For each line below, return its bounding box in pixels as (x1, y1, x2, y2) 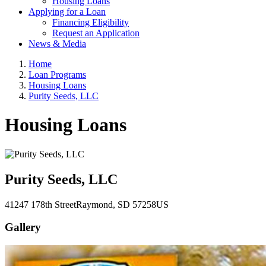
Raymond (76, 199, 113, 210)
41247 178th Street (5, 199, 76, 210)
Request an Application (52, 28, 140, 38)
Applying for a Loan (28, 7, 106, 17)
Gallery (5, 221, 41, 234)
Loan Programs (28, 69, 86, 80)
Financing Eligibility (52, 17, 129, 27)
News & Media (28, 39, 86, 49)
